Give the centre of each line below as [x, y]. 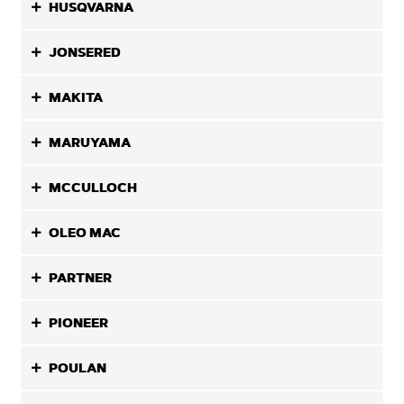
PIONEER [79, 323]
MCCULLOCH [93, 188]
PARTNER [81, 278]
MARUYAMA [90, 142]
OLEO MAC [85, 233]
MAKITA [76, 97]
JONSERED [85, 52]
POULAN [78, 368]
